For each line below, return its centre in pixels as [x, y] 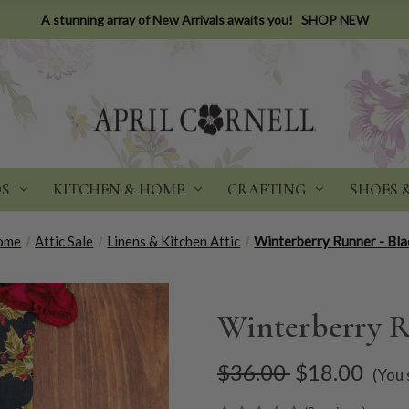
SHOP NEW [335, 19]
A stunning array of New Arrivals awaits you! [167, 19]
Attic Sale [64, 241]
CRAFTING [267, 189]
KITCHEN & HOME [119, 189]
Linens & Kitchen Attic [174, 241]
